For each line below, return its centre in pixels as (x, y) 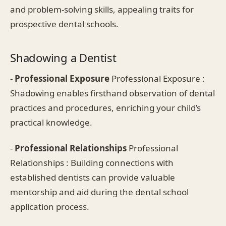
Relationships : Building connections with (92, 162)
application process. (50, 206)
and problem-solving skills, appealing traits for (102, 9)
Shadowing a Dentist (63, 57)
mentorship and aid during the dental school (99, 192)
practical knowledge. (51, 122)
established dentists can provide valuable (93, 177)
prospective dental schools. (64, 24)
